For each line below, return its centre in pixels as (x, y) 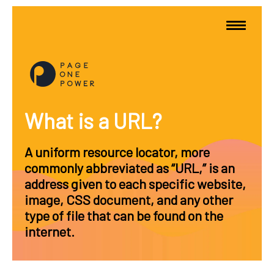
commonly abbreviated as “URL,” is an (130, 168)
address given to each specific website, (135, 183)
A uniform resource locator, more (117, 152)
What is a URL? (93, 120)
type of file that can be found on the (124, 215)
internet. (50, 231)
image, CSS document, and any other (129, 199)
